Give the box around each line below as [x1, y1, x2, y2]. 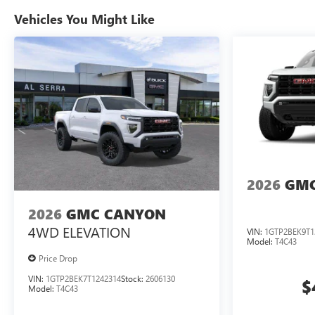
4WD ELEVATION [28, 221, 131, 241]
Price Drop [39, 252, 77, 264]
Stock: [121, 273, 146, 285]
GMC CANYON [66, 204, 166, 224]
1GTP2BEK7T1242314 [46, 273, 121, 285]
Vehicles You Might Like [14, 11, 155, 28]
